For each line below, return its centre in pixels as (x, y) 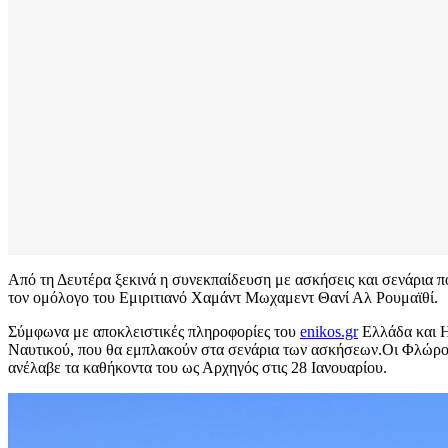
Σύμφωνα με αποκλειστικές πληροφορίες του (154, 332)
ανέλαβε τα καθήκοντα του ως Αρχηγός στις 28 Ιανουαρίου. (197, 368)
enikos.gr (329, 332)
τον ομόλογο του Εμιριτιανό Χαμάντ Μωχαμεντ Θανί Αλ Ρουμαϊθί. (223, 298)
